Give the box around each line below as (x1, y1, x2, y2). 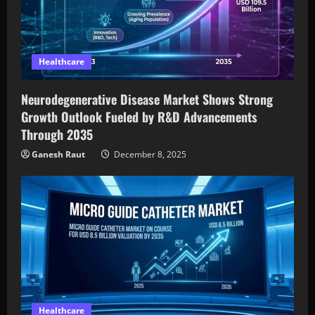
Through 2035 (21, 124, 93, 143)
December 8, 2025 (112, 148, 186, 160)
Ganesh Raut (32, 148, 85, 160)
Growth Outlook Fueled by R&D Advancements (21, 107, 257, 126)
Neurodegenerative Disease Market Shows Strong (21, 89, 273, 108)
